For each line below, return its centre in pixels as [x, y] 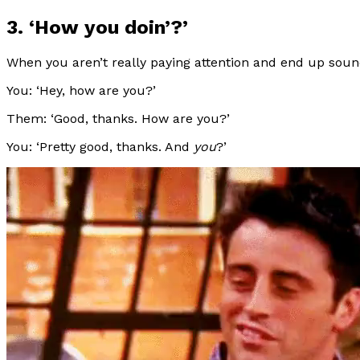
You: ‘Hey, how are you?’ [81, 90]
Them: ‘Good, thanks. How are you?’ [118, 118]
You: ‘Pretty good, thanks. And [100, 146]
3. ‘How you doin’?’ [97, 27]
